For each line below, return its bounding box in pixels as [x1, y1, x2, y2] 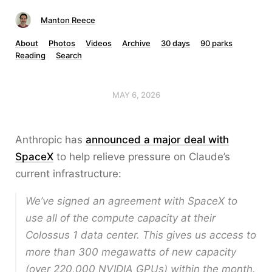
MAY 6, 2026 [112, 90, 160, 100]
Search [56, 50, 82, 60]
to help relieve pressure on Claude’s [53, 151, 230, 163]
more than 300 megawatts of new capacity [25, 246, 236, 258]
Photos [49, 38, 75, 48]
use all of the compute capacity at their [25, 212, 216, 224]
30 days [161, 38, 190, 48]
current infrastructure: [15, 168, 121, 180]
